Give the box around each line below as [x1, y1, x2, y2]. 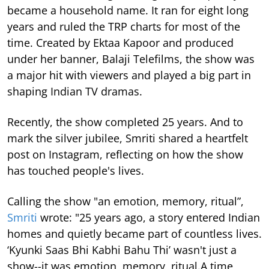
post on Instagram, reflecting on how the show [7, 147, 243, 162]
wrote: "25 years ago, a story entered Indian [37, 210, 260, 225]
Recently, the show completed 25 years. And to [7, 114, 243, 129]
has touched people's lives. [7, 163, 144, 178]
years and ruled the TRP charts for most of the [7, 19, 240, 34]
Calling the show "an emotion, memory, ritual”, [7, 193, 244, 208]
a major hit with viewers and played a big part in [7, 67, 251, 82]
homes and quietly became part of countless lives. [7, 226, 262, 241]
